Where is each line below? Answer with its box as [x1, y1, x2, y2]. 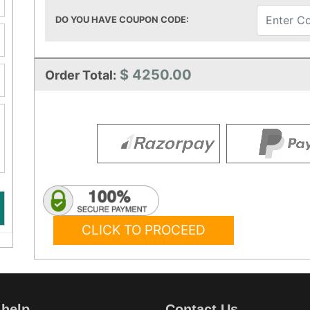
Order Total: [45, 67, 116, 82]
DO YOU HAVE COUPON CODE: [55, 13, 189, 25]
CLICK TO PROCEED [82, 221, 206, 238]
